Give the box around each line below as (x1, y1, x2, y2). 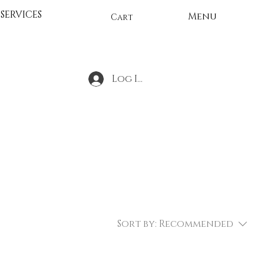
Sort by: (117, 217, 157, 230)
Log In (112, 72, 145, 85)
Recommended (159, 217, 233, 230)
